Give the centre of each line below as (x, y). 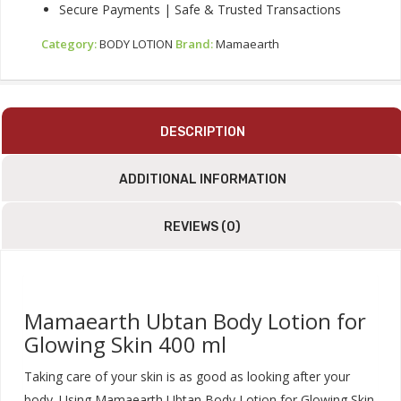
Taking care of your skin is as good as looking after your (187, 376)
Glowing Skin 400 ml (125, 344)
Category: (70, 43)
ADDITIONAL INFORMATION (202, 179)
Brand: (196, 43)
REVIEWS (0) (202, 226)
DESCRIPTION (202, 132)
